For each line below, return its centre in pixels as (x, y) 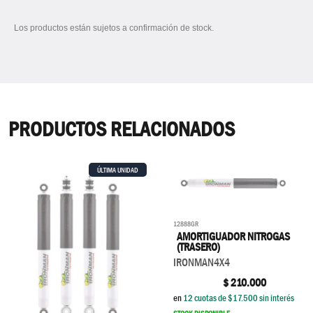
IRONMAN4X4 (202, 263)
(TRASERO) (199, 247)
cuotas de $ (213, 298)
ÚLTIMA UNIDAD (118, 170)
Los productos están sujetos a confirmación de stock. (114, 28)
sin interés (277, 298)
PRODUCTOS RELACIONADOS (122, 129)
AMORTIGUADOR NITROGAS (234, 237)
